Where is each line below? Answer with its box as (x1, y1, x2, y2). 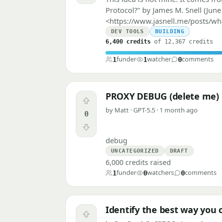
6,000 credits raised (106, 158, 171, 167)
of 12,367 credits (151, 38, 213, 46)
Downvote (85, 125, 119, 134)
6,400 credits (106, 38, 151, 46)
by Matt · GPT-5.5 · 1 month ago (106, 106, 198, 115)
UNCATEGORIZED (111, 148, 159, 155)
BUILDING (155, 28, 185, 35)
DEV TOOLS (111, 28, 144, 35)
